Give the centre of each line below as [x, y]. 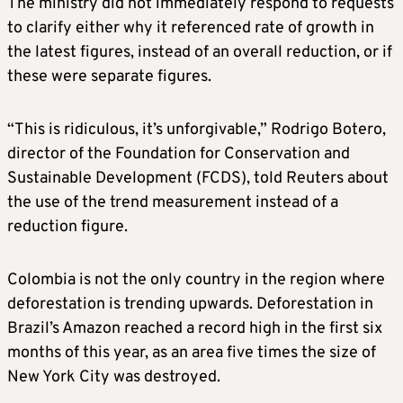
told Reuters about [321, 179]
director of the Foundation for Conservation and [179, 155]
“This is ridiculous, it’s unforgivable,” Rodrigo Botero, [197, 130]
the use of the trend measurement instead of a [173, 203]
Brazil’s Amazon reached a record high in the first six [195, 329]
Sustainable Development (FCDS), [130, 179]
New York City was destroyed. [114, 378]
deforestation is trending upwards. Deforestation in [190, 305]
